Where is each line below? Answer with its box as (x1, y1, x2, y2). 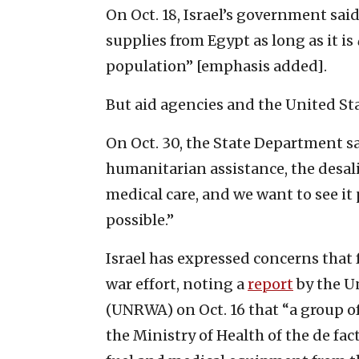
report (248, 274, 293, 293)
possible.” (106, 210, 174, 229)
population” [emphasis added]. (106, 56, 327, 75)
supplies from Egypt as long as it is (106, 30, 357, 50)
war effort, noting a (106, 274, 248, 293)
